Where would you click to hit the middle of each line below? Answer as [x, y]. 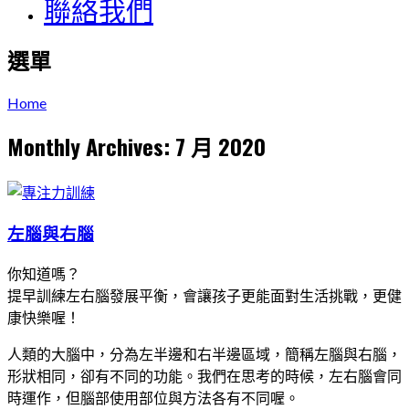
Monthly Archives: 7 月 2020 [136, 147]
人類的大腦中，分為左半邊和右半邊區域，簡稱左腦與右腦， [204, 353]
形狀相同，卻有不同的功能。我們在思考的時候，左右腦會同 [204, 375]
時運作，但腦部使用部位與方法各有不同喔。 [153, 397]
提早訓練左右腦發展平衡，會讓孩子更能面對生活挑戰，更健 [204, 295]
